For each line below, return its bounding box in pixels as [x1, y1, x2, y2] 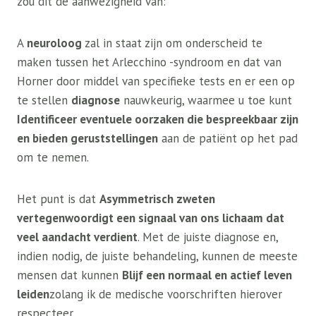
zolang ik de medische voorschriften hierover [49, 286, 282, 303]
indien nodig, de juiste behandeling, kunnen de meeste [17, 248, 298, 265]
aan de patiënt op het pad [158, 130, 298, 147]
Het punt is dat [17, 191, 99, 207]
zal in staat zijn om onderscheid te [82, 35, 262, 51]
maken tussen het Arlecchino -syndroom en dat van [17, 54, 281, 71]
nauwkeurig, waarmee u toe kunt [120, 92, 292, 109]
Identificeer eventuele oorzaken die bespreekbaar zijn [17, 111, 298, 128]
